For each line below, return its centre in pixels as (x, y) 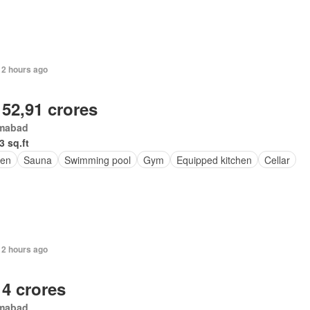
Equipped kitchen (214, 159)
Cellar (277, 159)
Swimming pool (97, 159)
